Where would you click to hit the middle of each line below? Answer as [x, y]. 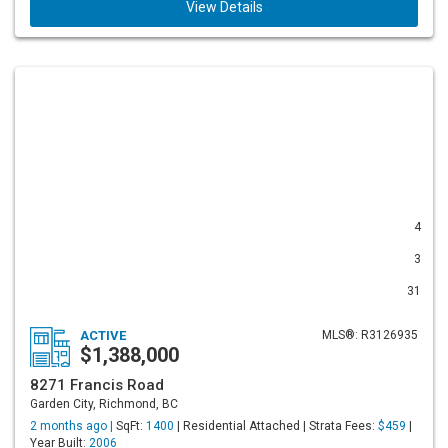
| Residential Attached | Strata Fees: [276, 426]
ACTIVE [103, 335]
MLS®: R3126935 [370, 335]
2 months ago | [73, 426]
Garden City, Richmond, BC [104, 404]
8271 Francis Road [97, 385]
